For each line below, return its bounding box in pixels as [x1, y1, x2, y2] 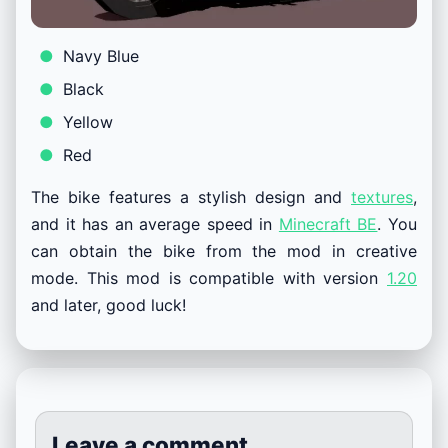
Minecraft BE [278, 214, 378, 235]
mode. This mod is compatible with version [31, 268, 387, 289]
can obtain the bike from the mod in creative [31, 241, 417, 262]
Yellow [63, 112, 113, 133]
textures [351, 187, 413, 208]
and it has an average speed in [31, 214, 279, 235]
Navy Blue [63, 46, 139, 67]
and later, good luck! [31, 295, 186, 316]
